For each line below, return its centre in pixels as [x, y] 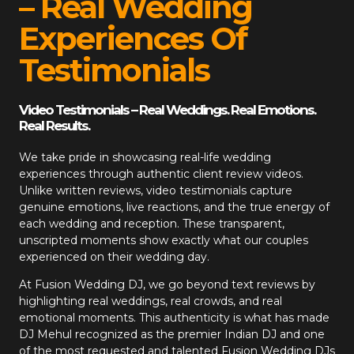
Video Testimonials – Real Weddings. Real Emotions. [167, 109]
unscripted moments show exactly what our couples [164, 240]
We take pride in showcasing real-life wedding [145, 157]
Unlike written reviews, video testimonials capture [156, 190]
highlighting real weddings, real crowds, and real [151, 301]
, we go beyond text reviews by [229, 284]
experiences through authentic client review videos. [161, 173]
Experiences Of [133, 38]
